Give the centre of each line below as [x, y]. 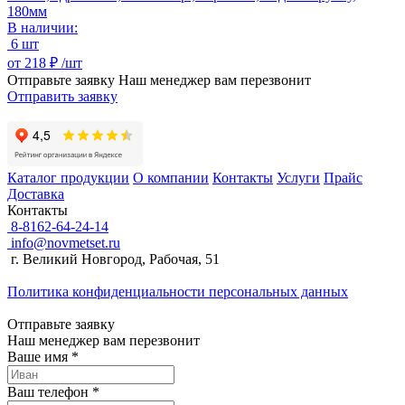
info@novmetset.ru [64, 242]
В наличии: [42, 27]
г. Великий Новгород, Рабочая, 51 [113, 259]
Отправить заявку [62, 96]
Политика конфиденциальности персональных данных [178, 291]
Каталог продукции [68, 177]
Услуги [298, 177]
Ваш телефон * [53, 391]
